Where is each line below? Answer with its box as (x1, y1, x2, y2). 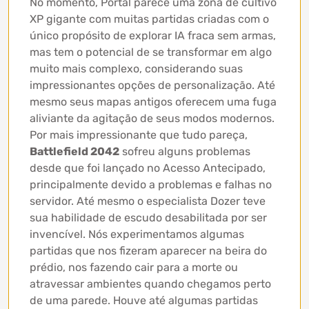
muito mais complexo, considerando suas (30, 62, 243, 75)
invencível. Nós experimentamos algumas (30, 228, 244, 241)
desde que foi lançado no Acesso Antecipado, (30, 161, 266, 175)
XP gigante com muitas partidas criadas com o (30, 12, 269, 26)
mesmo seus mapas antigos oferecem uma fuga (30, 95, 277, 108)
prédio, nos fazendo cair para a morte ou (30, 261, 238, 274)
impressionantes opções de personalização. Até (30, 79, 275, 92)
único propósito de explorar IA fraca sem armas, (30, 29, 276, 42)
